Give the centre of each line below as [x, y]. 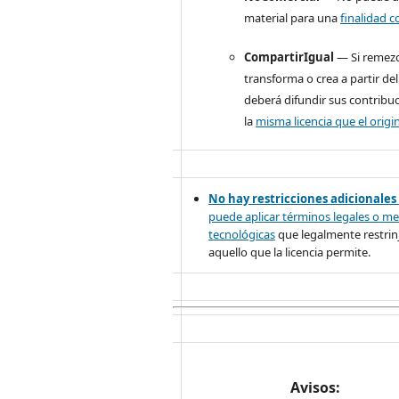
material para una [293, 17]
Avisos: [315, 387]
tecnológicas [242, 234]
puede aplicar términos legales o [296, 216]
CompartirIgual [289, 57]
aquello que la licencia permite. [290, 252]
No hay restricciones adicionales [303, 198]
